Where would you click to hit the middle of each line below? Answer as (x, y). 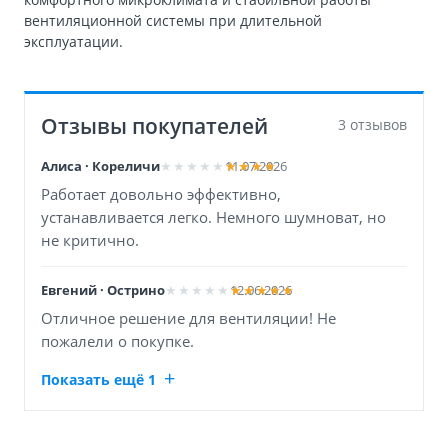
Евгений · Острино (103, 289)
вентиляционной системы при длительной (173, 20)
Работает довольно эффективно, (161, 193)
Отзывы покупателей (154, 125)
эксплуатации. (73, 41)
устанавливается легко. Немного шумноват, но (213, 216)
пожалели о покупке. (117, 340)
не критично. (90, 239)
